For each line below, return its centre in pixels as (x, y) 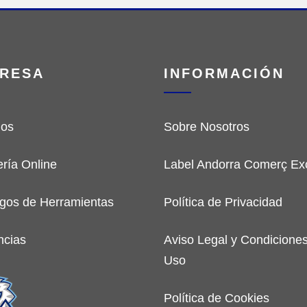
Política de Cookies (217, 298)
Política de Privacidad (223, 202)
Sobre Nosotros (207, 127)
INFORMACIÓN (224, 73)
